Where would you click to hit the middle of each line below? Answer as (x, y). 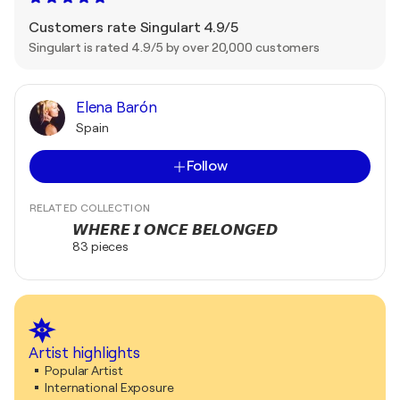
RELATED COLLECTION (90, 208)
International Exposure (109, 387)
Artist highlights (84, 353)
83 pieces (101, 246)
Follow (207, 166)
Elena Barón (117, 108)
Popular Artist (84, 371)
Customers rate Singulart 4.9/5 (133, 28)
